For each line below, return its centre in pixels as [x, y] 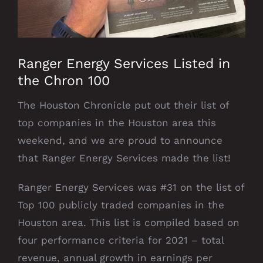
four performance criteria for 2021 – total [121, 240]
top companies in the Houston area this [117, 122]
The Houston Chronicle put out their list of [123, 105]
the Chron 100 [64, 81]
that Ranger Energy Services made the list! [126, 158]
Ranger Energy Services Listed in [124, 64]
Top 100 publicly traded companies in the [121, 205]
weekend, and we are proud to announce [120, 140]
